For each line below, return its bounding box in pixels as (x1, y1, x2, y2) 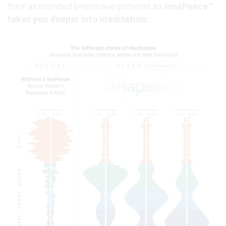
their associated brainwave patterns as (8, 1, 164, 12)
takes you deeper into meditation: (8, 14, 149, 25)
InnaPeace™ (164, 1, 213, 12)
